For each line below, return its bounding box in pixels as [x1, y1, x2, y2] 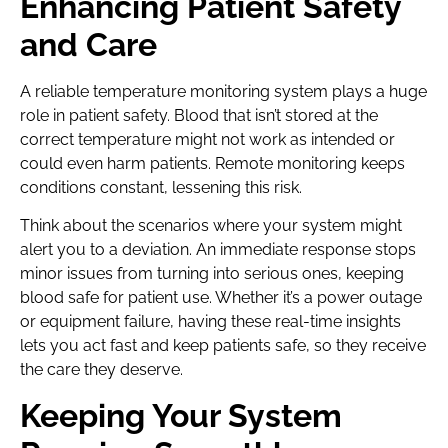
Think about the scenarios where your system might [20, 216, 402, 236]
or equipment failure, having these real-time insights [20, 312, 401, 332]
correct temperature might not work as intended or [20, 129, 395, 149]
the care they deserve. [20, 360, 183, 380]
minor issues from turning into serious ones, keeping [20, 264, 404, 284]
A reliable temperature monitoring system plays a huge [20, 81, 427, 101]
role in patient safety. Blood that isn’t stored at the [20, 105, 378, 125]
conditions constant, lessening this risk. [20, 177, 302, 197]
